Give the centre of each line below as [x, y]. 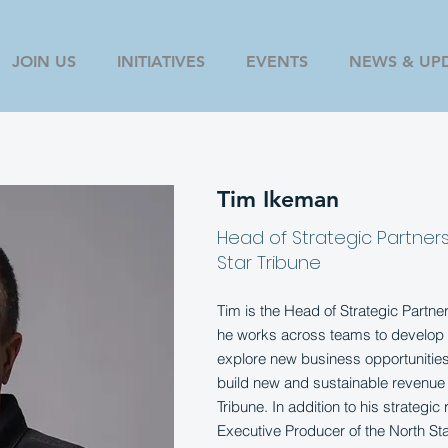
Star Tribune [269, 262]
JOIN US [43, 61]
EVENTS [276, 61]
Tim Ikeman [278, 199]
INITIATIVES [160, 61]
